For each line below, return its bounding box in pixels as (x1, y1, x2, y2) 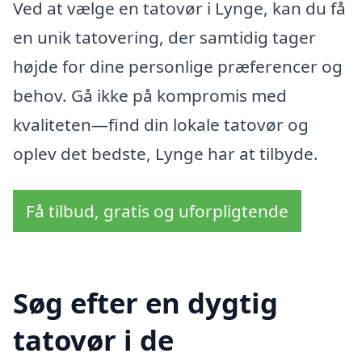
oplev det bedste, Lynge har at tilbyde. (13, 141, 318, 165)
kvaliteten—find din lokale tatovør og (13, 112, 309, 136)
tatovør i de (13, 320, 174, 359)
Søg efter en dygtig (13, 283, 278, 322)
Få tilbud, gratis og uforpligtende (26, 200, 288, 223)
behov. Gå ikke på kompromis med (13, 83, 287, 107)
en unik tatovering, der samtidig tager (13, 25, 316, 48)
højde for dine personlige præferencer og (13, 54, 343, 78)
